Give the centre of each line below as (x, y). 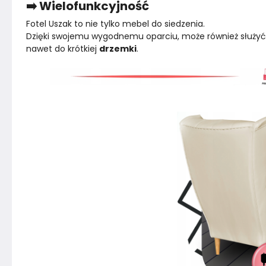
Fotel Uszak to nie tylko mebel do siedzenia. (115, 24)
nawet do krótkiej (63, 49)
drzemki (118, 49)
